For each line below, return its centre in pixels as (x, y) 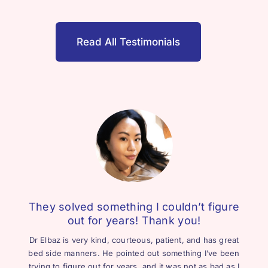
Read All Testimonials (128, 42)
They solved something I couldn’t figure (134, 206)
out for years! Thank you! (134, 220)
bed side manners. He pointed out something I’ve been (134, 253)
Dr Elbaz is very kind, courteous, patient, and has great (134, 240)
